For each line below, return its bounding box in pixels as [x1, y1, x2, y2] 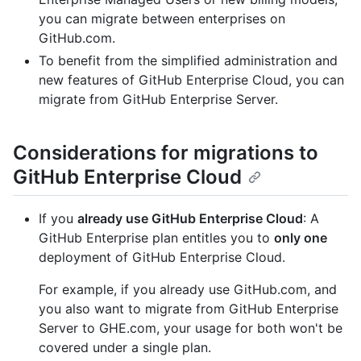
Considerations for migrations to [13, 141, 318, 165]
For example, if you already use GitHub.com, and [39, 281, 337, 298]
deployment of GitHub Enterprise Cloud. [39, 249, 285, 266]
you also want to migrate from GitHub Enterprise [39, 301, 338, 317]
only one [274, 230, 327, 247]
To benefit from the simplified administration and [39, 52, 338, 69]
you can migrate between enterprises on [39, 10, 285, 27]
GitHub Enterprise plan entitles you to [39, 230, 274, 247]
